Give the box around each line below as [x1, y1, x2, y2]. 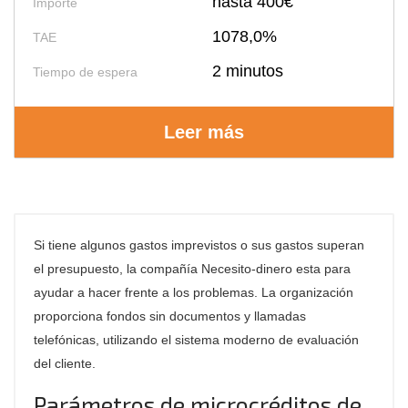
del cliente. [34, 356, 96, 371]
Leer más [164, 122, 244, 142]
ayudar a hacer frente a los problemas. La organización [34, 285, 353, 300]
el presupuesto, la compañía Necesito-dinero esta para [34, 261, 351, 276]
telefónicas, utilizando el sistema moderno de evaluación [34, 332, 359, 347]
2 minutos [212, 62, 284, 80]
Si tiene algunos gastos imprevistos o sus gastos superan [34, 238, 364, 252]
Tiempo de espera [33, 65, 138, 79]
